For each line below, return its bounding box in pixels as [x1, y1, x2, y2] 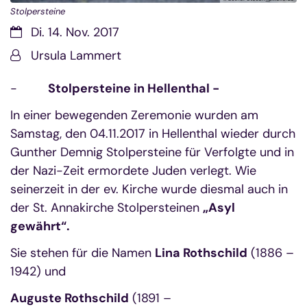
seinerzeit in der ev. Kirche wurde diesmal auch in [10, 180, 288, 197]
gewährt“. [10, 217, 70, 234]
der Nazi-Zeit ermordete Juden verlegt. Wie [10, 162, 256, 179]
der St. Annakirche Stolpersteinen [10, 199, 203, 216]
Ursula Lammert [31, 47, 121, 64]
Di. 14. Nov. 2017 [31, 23, 119, 40]
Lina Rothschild [155, 244, 247, 261]
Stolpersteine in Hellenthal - [48, 79, 219, 97]
